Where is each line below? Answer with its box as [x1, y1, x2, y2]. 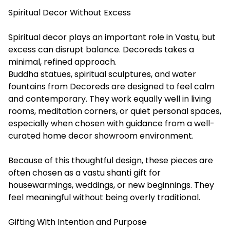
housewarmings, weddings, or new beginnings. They [8, 179, 214, 191]
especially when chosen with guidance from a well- [8, 117, 215, 129]
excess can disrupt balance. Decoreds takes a [8, 43, 194, 55]
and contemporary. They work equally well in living [8, 92, 211, 105]
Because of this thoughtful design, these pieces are [8, 154, 213, 166]
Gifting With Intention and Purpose [8, 216, 147, 228]
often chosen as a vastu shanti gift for [8, 166, 161, 179]
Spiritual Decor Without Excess [8, 6, 131, 18]
